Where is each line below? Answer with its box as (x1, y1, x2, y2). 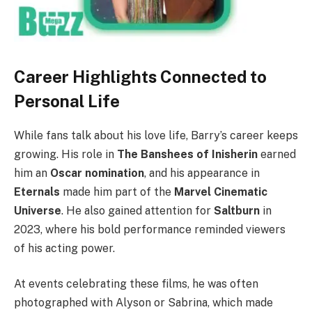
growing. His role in (14, 147, 117, 161)
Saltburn (214, 203, 260, 217)
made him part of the (60, 185, 174, 198)
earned (258, 147, 296, 161)
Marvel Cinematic (174, 185, 267, 198)
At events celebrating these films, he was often (14, 277, 258, 291)
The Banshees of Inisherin (117, 147, 258, 161)
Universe (14, 203, 61, 217)
